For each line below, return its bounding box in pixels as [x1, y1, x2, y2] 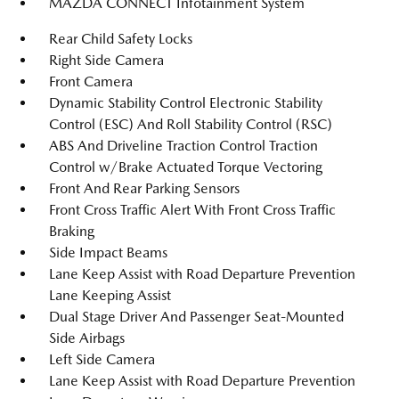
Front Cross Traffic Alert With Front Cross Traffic [49, 201, 336, 218]
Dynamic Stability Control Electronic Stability [49, 94, 322, 111]
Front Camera [49, 73, 133, 90]
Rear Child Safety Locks [49, 30, 192, 47]
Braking [49, 223, 94, 240]
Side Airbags [49, 330, 125, 346]
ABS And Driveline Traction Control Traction [49, 137, 318, 154]
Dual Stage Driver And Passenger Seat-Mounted [49, 308, 344, 325]
